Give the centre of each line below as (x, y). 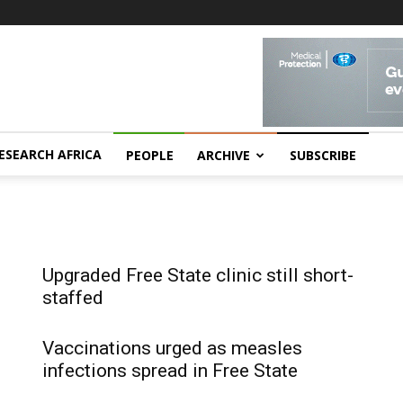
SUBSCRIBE (323, 155)
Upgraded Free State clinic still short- (198, 275)
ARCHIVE (224, 155)
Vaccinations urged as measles (172, 348)
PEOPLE (150, 155)
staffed (73, 298)
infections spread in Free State (170, 371)
